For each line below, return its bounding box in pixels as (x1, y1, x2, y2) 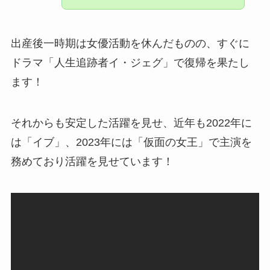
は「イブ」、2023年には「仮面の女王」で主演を (10, 136, 252, 149)
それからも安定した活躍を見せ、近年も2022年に (10, 117, 252, 130)
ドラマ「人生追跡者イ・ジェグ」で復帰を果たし (10, 57, 250, 69)
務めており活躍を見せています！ (10, 155, 174, 168)
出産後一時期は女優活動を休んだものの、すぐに (10, 37, 250, 50)
